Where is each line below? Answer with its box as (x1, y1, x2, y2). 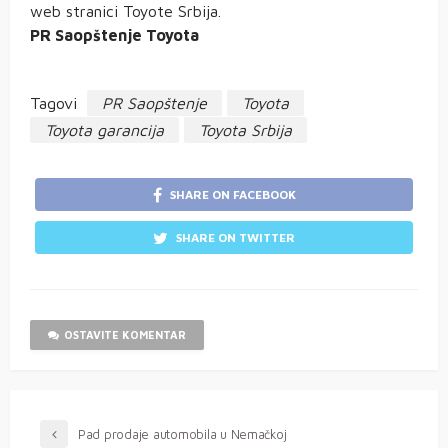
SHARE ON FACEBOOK (169, 187, 296, 203)
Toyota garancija (45, 121, 164, 140)
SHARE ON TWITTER (176, 230, 295, 246)
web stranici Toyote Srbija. (30, 2, 221, 21)
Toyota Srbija (199, 121, 292, 140)
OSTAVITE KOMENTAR (64, 328, 186, 342)
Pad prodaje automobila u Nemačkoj (78, 426, 287, 443)
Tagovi (30, 94, 77, 113)
